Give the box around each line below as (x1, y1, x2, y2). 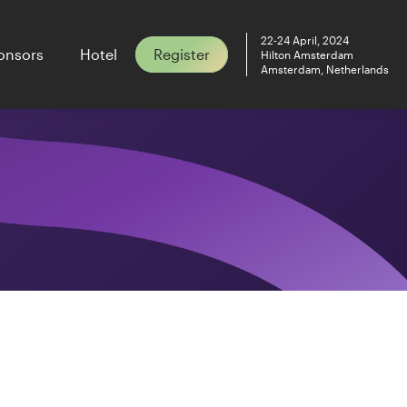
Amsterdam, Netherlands (261, 63, 389, 75)
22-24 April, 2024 (261, 34, 349, 46)
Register (154, 45, 210, 63)
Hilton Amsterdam (261, 48, 353, 61)
